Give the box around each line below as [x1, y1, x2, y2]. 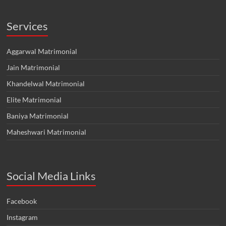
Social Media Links [7, 169, 96, 183]
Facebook [7, 197, 37, 205]
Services [7, 19, 48, 33]
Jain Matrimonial [7, 63, 61, 72]
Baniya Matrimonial [7, 111, 69, 120]
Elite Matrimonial [7, 95, 62, 104]
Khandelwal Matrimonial [7, 79, 85, 88]
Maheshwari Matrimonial [7, 128, 87, 136]
